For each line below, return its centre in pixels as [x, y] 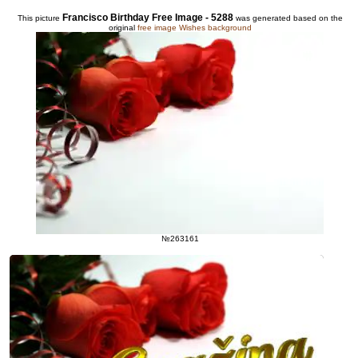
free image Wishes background [194, 28]
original [123, 28]
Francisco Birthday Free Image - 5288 [147, 18]
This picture [40, 18]
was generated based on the [288, 18]
